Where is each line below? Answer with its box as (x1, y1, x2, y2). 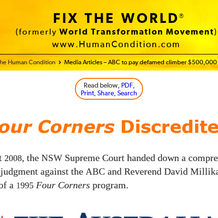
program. (90, 180, 128, 190)
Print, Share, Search (81, 90, 137, 97)
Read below (83, 82, 118, 89)
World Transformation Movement (59, 28, 214, 36)
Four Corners (36, 180, 90, 190)
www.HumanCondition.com (52, 40, 181, 49)
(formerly (15, 28, 59, 36)
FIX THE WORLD (53, 12, 180, 26)
